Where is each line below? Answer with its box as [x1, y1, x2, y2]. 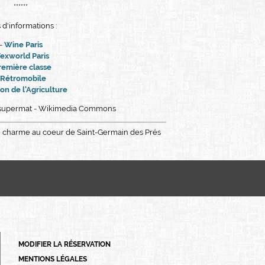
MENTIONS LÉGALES [18, 255, 87, 264]
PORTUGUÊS [33, 234, 75, 243]
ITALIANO [38, 251, 70, 260]
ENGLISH [33, 216, 63, 225]
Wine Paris [4, 40, 43, 49]
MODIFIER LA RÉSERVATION [18, 240, 111, 249]
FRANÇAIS [37, 198, 71, 207]
